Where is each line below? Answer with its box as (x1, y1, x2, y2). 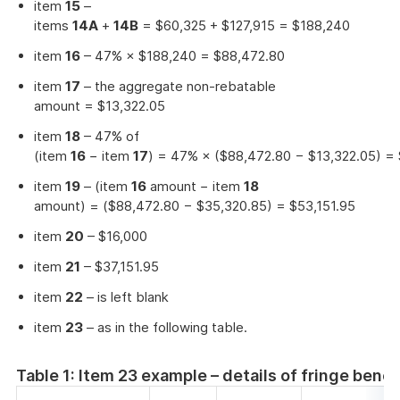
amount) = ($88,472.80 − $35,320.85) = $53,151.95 (34, 197, 355, 214)
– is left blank (83, 288, 169, 305)
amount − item (146, 178, 244, 195)
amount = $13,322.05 (34, 97, 165, 114)
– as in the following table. (83, 319, 247, 336)
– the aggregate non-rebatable (80, 78, 276, 95)
